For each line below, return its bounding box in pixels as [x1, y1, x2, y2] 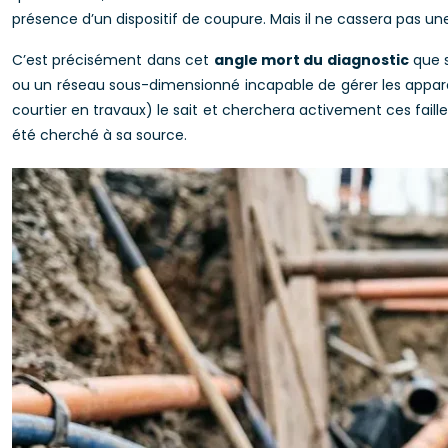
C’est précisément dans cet [12, 50, 214, 70]
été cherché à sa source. [12, 125, 187, 145]
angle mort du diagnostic [213, 50, 409, 70]
